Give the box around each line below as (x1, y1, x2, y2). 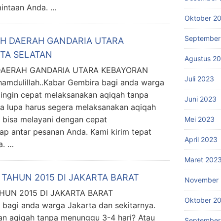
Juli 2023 (184, 74, 214, 83)
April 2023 (184, 135, 218, 144)
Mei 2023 (184, 114, 215, 123)
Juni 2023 (184, 94, 217, 103)
